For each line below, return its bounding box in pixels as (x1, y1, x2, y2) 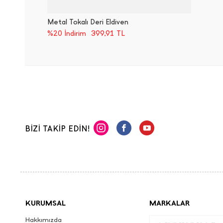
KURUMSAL (25, 198, 66, 208)
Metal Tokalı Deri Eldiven (47, 17, 128, 26)
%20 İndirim (47, 29, 86, 38)
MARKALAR (149, 198, 190, 208)
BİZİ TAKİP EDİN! (25, 124, 90, 133)
